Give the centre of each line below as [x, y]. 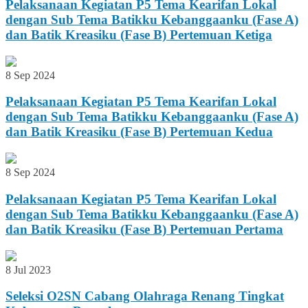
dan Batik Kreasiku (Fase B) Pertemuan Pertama [144, 229]
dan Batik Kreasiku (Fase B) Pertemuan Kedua [139, 132]
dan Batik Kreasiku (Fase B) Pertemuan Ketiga [139, 34]
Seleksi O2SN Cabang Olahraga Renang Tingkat [145, 296]
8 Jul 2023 [28, 269]
